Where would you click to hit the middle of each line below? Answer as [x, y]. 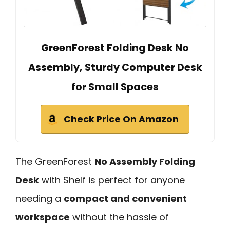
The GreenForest [55, 161]
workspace [43, 217]
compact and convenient [125, 198]
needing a [40, 198]
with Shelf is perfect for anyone [112, 180]
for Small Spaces [115, 87]
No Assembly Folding [145, 161]
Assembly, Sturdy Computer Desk [115, 67]
